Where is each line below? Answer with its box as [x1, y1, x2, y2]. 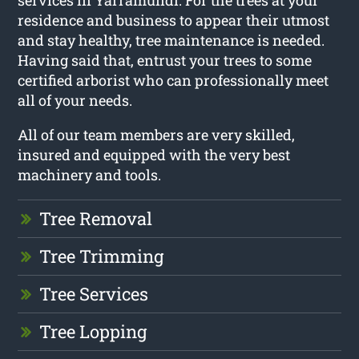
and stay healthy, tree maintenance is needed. [18, 30, 325, 50]
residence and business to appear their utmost [18, 10, 330, 30]
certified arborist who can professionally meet [18, 71, 329, 91]
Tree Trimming [39, 244, 164, 268]
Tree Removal [39, 207, 153, 231]
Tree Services [39, 282, 149, 306]
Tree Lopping [39, 320, 147, 344]
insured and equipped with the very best [18, 145, 291, 165]
